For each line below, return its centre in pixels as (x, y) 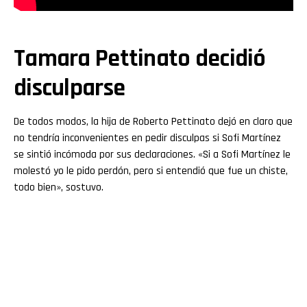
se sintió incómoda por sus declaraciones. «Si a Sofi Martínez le (152, 154)
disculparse (70, 88)
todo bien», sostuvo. (59, 187)
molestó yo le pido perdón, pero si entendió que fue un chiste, (151, 171)
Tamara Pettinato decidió (140, 58)
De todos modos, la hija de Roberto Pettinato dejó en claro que (153, 121)
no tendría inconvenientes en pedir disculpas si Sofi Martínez (147, 138)
